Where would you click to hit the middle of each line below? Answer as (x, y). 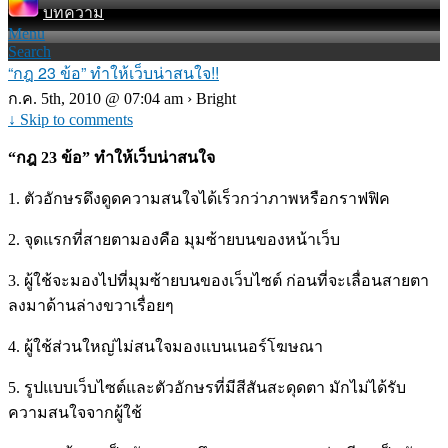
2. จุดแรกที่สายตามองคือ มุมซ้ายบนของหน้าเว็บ (174, 239)
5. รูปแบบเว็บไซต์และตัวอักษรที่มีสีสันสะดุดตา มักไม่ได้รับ (207, 387)
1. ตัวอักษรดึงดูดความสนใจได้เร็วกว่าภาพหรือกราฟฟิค (199, 198)
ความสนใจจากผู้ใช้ (75, 412)
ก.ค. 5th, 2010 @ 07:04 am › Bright (122, 98)
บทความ (73, 12)
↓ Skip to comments (70, 119)
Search (29, 51)
